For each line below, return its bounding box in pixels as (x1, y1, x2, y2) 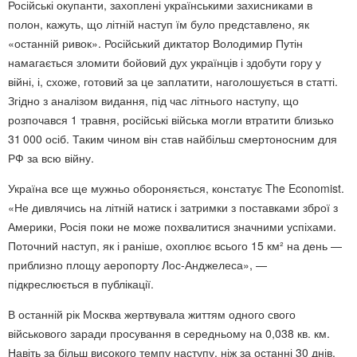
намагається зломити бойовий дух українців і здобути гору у (8, 53, 321, 70)
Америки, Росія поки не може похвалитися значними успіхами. (8, 218, 336, 234)
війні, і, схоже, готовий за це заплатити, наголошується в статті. (8, 73, 338, 89)
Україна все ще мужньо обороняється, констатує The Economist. (8, 179, 344, 196)
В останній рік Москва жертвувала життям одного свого (8, 305, 296, 322)
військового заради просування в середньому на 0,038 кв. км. (8, 324, 330, 341)
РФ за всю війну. (8, 149, 94, 166)
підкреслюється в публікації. (8, 275, 154, 292)
